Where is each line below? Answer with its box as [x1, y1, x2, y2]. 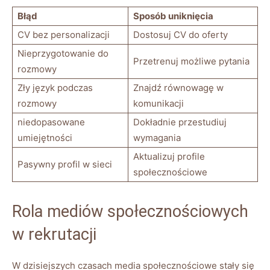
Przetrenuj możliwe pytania [133, 55, 250, 67]
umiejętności [17, 131, 72, 143]
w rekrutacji [12, 224, 96, 244]
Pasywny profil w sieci [17, 158, 112, 170]
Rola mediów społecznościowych [12, 201, 248, 221]
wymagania [133, 131, 181, 143]
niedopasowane [17, 116, 85, 128]
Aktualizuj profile [133, 150, 205, 162]
